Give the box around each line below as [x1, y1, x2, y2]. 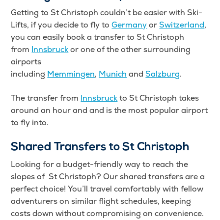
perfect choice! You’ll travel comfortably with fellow [11, 184, 204, 194]
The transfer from [11, 93, 81, 104]
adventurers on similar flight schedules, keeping [11, 196, 192, 207]
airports [11, 56, 42, 67]
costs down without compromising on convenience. [11, 208, 204, 219]
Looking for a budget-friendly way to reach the [11, 159, 189, 170]
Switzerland [159, 20, 205, 30]
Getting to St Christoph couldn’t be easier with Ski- [11, 7, 203, 18]
